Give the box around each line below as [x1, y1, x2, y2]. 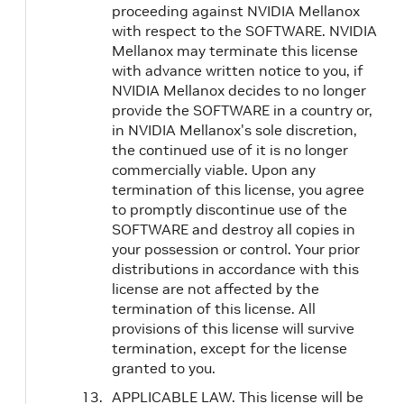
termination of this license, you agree [112, 180, 364, 198]
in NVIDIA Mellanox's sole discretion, [112, 121, 357, 139]
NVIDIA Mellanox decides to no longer [112, 81, 366, 99]
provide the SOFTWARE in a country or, [112, 101, 372, 119]
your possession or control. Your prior [112, 240, 360, 258]
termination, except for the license [112, 339, 347, 357]
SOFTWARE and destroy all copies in [112, 220, 355, 238]
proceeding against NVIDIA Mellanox [112, 2, 360, 20]
